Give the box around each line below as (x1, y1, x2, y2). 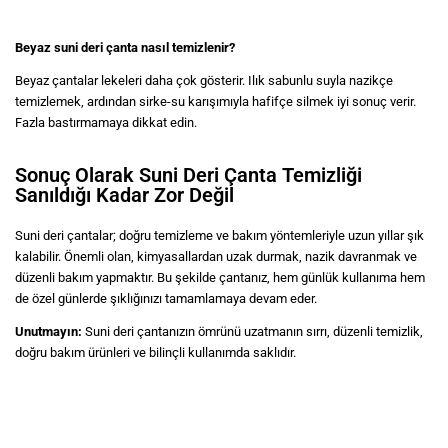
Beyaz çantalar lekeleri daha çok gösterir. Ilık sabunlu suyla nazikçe (15, 72, 393, 88)
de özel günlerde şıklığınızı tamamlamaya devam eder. (15, 290, 317, 306)
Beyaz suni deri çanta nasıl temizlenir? (15, 39, 235, 55)
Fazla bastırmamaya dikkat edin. (15, 114, 197, 130)
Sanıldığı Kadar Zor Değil (15, 182, 234, 207)
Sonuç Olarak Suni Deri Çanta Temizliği (15, 162, 362, 187)
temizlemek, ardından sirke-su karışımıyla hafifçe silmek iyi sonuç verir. (15, 93, 416, 109)
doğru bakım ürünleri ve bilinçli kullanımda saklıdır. (15, 344, 296, 360)
